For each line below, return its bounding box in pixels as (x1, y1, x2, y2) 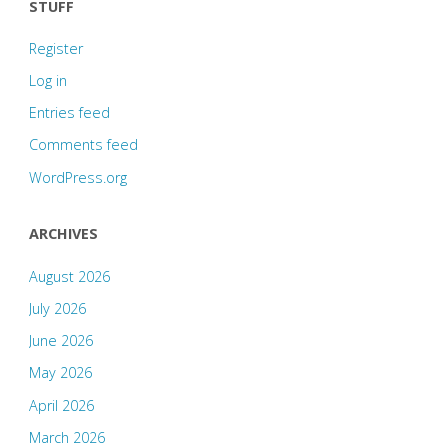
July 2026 (28, 299, 86, 319)
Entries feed (28, 103, 110, 123)
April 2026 (28, 395, 94, 415)
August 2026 (28, 266, 110, 286)
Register (28, 38, 83, 58)
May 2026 (28, 363, 92, 383)
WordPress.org (28, 167, 127, 187)
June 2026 (28, 331, 93, 351)
